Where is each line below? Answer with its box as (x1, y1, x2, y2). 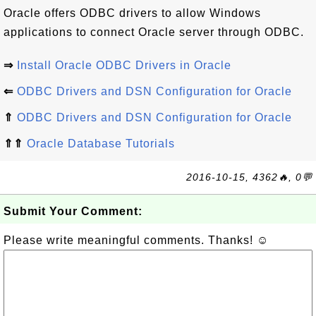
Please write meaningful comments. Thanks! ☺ (4, 234, 269, 246)
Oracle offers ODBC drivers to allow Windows (4, 7, 261, 19)
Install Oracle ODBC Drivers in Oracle (17, 59, 231, 71)
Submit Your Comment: (4, 205, 142, 217)
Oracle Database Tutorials (27, 138, 175, 150)
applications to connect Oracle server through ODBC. (4, 26, 304, 38)
